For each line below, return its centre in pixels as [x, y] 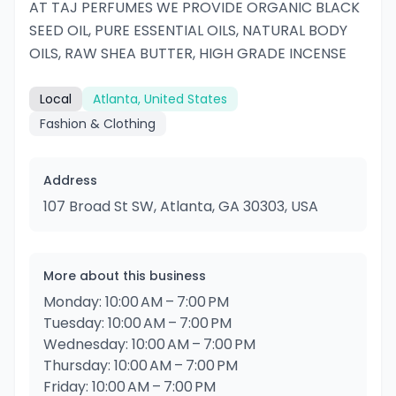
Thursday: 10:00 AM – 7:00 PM [141, 366]
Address [70, 180]
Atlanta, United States [160, 99]
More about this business [125, 276]
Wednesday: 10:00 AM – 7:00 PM [149, 344]
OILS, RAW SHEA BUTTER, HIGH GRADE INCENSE [188, 53]
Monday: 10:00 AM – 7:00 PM [136, 302]
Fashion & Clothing [98, 124]
